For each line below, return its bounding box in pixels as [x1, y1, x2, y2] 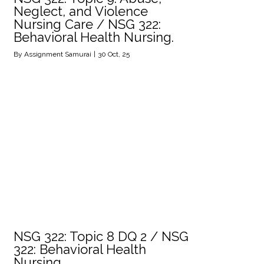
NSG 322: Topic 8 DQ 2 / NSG [14, 228, 189, 244]
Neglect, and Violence [14, 3, 148, 19]
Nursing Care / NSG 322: [14, 16, 161, 32]
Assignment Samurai [24, 49, 91, 58]
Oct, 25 [108, 49, 130, 58]
